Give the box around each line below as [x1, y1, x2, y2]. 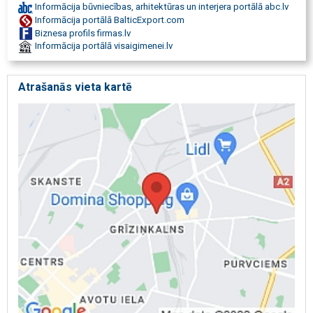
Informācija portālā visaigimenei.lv [33, 41, 173, 52]
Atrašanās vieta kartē [18, 80, 132, 94]
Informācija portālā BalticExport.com [33, 14, 184, 25]
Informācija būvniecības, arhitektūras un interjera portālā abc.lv [33, 1, 289, 13]
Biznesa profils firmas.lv [33, 27, 131, 38]
